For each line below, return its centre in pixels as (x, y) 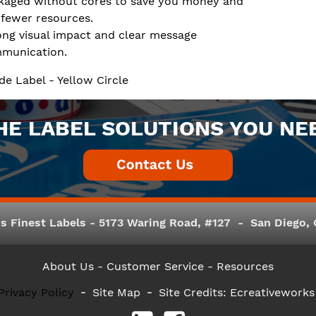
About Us (68, 266)
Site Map (116, 292)
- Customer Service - (155, 266)
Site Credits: (194, 292)
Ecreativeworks (272, 292)
